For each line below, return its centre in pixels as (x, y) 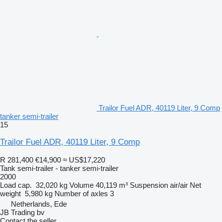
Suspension (149, 185)
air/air (179, 185)
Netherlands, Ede (39, 204)
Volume (82, 185)
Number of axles (81, 193)
